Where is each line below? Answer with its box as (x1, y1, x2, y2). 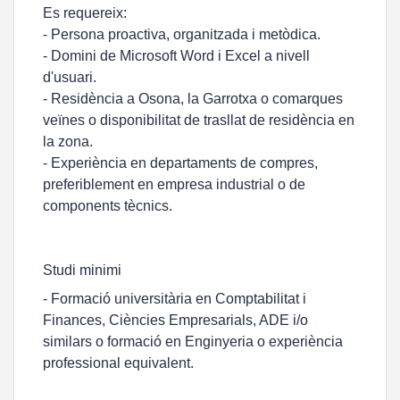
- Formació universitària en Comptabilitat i (43, 291, 306, 306)
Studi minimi (43, 262, 121, 278)
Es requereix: (43, 5, 127, 21)
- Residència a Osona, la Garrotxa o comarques (43, 91, 343, 106)
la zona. (43, 134, 93, 149)
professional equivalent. (43, 355, 194, 371)
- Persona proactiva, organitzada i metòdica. (43, 27, 321, 42)
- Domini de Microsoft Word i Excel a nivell (43, 48, 310, 63)
